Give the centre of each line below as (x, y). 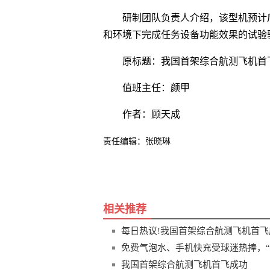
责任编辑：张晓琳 (137, 141)
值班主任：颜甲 (156, 87)
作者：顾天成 (151, 114)
